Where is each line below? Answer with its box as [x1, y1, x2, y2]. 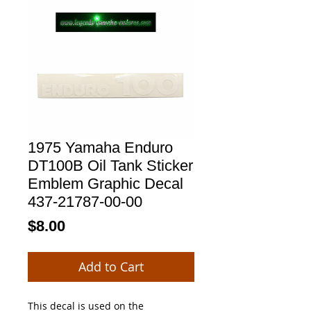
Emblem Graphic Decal [28, 174, 183, 192]
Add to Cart [78, 258, 144, 275]
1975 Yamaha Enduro [28, 138, 173, 156]
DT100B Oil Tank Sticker [28, 156, 193, 174]
